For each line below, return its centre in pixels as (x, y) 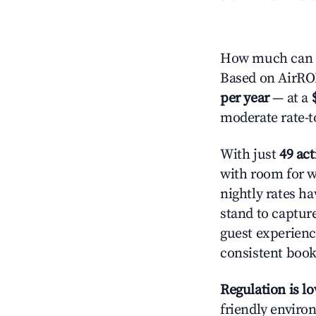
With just (250, 155)
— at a (290, 98)
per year (245, 98)
